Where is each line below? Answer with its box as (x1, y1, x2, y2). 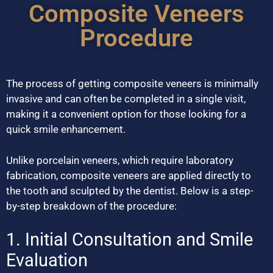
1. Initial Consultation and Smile (6, 229, 253, 250)
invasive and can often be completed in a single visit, (6, 93, 246, 105)
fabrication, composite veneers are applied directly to (6, 169, 251, 182)
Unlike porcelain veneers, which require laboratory (6, 154, 233, 166)
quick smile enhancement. (6, 123, 126, 136)
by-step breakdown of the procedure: (6, 199, 177, 212)
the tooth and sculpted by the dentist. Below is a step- (6, 184, 253, 197)
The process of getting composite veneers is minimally (6, 77, 258, 90)
